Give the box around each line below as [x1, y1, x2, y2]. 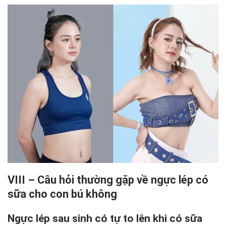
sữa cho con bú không [8, 187, 117, 200]
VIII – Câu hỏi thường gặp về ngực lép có [8, 173, 208, 186]
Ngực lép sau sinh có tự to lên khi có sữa [8, 212, 202, 224]
